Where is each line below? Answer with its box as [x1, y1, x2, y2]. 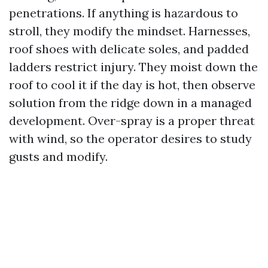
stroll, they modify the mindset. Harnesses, [9, 23, 250, 38]
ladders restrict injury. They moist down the [9, 59, 258, 74]
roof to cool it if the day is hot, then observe [9, 77, 255, 92]
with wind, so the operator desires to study [9, 131, 252, 146]
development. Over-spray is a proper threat [9, 113, 255, 128]
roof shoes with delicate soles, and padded [9, 41, 249, 56]
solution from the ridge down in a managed [9, 95, 252, 110]
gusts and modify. [9, 149, 108, 164]
